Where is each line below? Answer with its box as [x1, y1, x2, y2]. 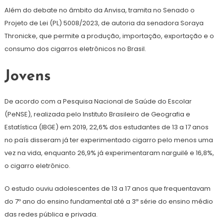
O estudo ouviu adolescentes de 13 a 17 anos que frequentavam [4, 184, 211, 194]
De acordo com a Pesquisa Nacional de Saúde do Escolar [4, 97, 192, 107]
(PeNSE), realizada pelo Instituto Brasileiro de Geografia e [4, 110, 190, 119]
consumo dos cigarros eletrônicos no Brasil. [4, 44, 146, 54]
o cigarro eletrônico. [4, 161, 70, 171]
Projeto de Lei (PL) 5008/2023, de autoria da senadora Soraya [4, 18, 204, 28]
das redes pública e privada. [4, 210, 98, 220]
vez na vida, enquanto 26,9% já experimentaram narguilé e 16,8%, [4, 148, 214, 158]
